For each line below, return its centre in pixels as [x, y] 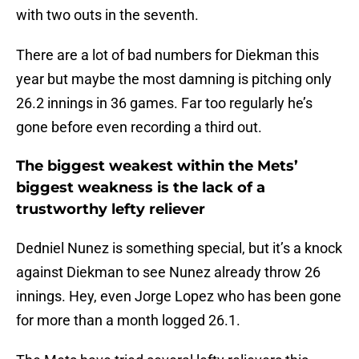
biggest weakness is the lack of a [141, 188]
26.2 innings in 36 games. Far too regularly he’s [164, 103]
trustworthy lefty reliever [111, 210]
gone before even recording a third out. [139, 127]
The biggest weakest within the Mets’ [157, 166]
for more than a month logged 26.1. [128, 321]
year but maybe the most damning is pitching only [174, 79]
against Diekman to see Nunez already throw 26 [168, 272]
